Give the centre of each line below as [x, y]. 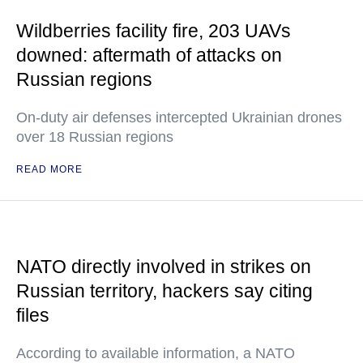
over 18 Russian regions [95, 137]
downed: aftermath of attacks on [149, 55]
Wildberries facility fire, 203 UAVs [154, 31]
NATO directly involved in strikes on [164, 267]
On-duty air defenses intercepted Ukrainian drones [179, 117]
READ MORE [49, 169]
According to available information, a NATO [156, 353]
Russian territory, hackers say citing [164, 291]
